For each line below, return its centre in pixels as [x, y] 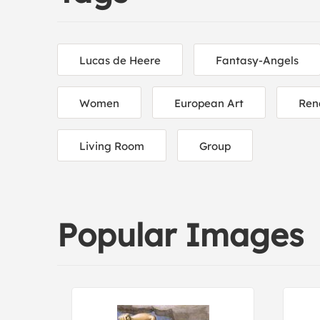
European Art [209, 103]
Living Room [112, 146]
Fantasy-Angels [257, 60]
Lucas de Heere [120, 60]
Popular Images [180, 235]
